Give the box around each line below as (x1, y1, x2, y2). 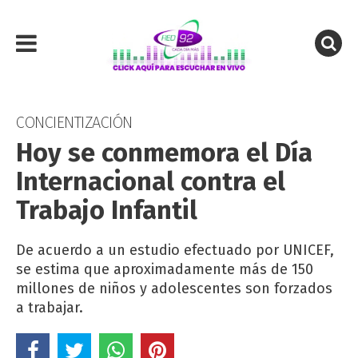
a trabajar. (16, 299, 83, 316)
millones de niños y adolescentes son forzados (16, 280, 332, 297)
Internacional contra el (16, 166, 285, 197)
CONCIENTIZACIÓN (16, 113, 133, 132)
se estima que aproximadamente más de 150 (16, 261, 313, 278)
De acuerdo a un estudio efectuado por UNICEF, (16, 241, 334, 259)
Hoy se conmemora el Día (16, 137, 312, 168)
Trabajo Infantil (16, 195, 197, 225)
